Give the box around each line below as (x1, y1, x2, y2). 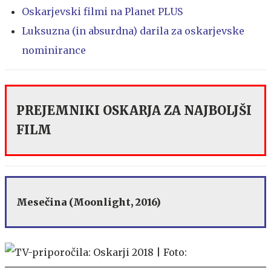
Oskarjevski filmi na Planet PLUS (22, 5, 183, 18)
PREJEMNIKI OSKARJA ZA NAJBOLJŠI (16, 102, 252, 118)
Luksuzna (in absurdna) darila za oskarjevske (22, 24, 244, 37)
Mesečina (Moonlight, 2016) (16, 195, 161, 208)
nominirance (22, 44, 86, 56)
